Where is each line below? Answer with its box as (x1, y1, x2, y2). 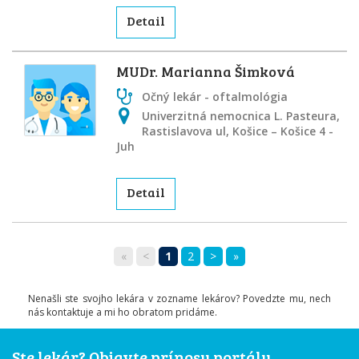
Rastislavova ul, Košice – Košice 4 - (142, 123, 333, 139)
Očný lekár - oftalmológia (142, 89, 288, 104)
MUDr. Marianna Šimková (116, 62, 295, 81)
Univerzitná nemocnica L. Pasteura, (142, 108, 340, 123)
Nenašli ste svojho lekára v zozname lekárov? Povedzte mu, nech (28, 292, 331, 305)
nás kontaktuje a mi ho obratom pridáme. (28, 305, 217, 319)
